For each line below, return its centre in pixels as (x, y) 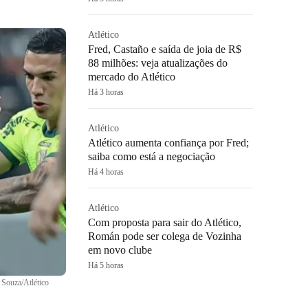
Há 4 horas (106, 172)
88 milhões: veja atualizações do (158, 63)
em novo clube (120, 250)
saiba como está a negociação (152, 156)
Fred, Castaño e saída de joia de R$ (165, 49)
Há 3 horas (106, 92)
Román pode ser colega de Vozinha (165, 236)
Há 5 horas (106, 265)
